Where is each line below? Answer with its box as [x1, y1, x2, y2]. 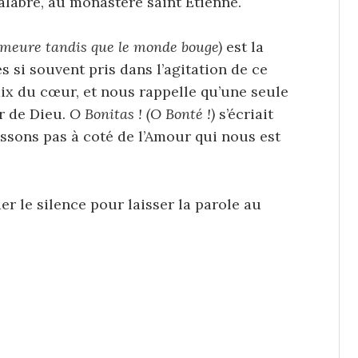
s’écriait [219, 105, 273, 124]
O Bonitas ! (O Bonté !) [70, 105, 219, 124]
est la [222, 38, 264, 57]
